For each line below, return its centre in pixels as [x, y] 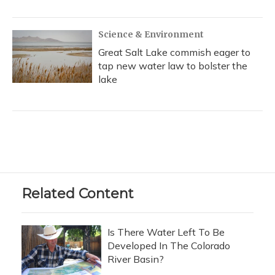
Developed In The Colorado [169, 246]
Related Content [78, 194]
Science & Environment [151, 34]
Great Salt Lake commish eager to [174, 52]
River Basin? [136, 259]
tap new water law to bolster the [173, 66]
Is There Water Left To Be [166, 232]
